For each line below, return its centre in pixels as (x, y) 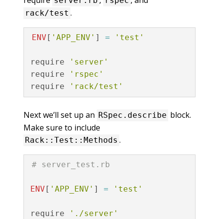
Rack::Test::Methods (71, 140)
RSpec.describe (132, 115)
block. (180, 115)
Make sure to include (62, 127)
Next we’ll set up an (60, 115)
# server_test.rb (71, 164)
